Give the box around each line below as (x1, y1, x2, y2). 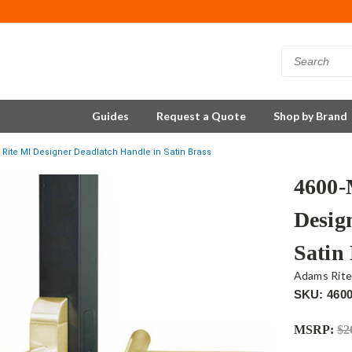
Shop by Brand (273, 109, 347, 123)
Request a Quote (156, 109, 246, 123)
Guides (92, 109, 129, 123)
